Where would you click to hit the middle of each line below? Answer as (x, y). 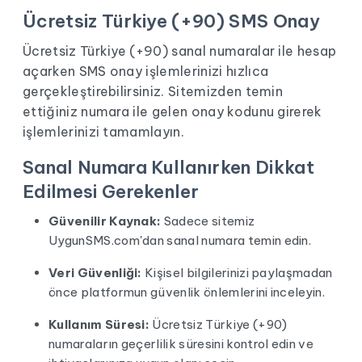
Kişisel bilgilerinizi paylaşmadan (237, 273)
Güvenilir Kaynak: (105, 221)
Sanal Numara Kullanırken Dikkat (168, 167)
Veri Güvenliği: (95, 273)
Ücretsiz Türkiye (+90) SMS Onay (171, 21)
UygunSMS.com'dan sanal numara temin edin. (180, 240)
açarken (51, 71)
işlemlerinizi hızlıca (206, 71)
